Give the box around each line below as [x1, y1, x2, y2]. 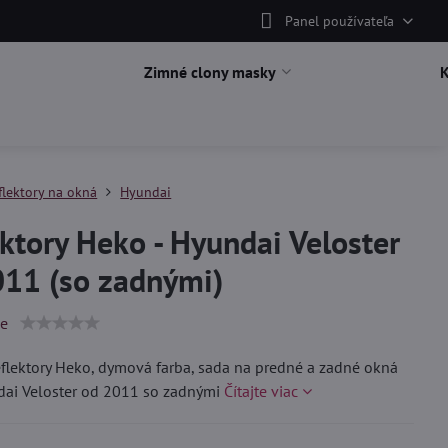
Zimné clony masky [143, 62, 276, 82]
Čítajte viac [224, 381, 299, 401]
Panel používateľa [284, 11, 394, 30]
